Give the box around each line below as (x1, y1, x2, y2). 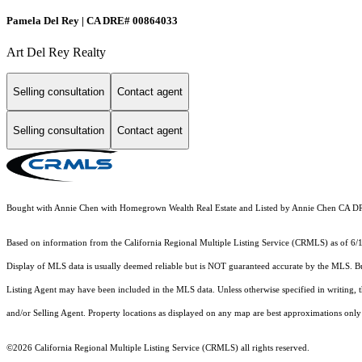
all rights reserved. (238, 343, 309, 353)
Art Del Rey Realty (6, 44, 106, 59)
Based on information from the (6, 238, 124, 248)
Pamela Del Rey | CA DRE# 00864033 (6, 14, 178, 27)
